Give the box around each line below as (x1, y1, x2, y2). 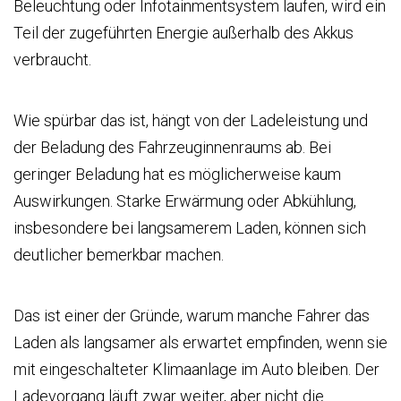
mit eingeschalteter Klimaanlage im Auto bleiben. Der (13, 360, 380, 380)
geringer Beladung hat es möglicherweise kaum (13, 165, 341, 184)
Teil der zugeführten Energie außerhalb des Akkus (13, 23, 354, 43)
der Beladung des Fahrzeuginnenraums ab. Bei (13, 138, 331, 158)
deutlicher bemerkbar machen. (13, 245, 224, 265)
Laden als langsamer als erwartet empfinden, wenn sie (13, 333, 388, 353)
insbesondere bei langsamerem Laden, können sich (13, 218, 366, 238)
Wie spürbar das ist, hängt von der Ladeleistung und (13, 111, 368, 131)
